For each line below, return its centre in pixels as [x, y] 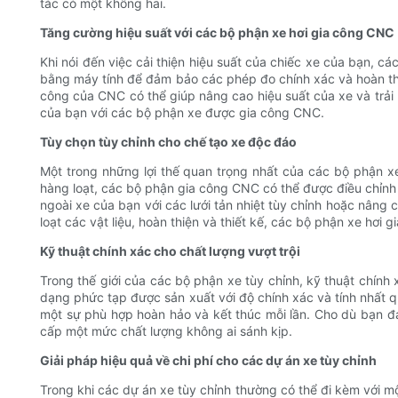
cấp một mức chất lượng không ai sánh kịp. [166, 331]
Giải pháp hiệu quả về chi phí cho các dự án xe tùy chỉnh [208, 361]
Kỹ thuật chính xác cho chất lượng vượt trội [170, 251]
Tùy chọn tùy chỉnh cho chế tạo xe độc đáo [168, 142]
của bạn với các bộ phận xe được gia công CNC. [182, 113]
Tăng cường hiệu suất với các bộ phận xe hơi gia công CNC [217, 33]
